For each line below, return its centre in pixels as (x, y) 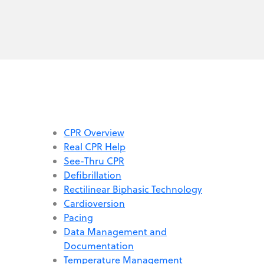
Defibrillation (93, 175)
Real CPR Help (95, 146)
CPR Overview (94, 132)
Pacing (78, 217)
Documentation (99, 245)
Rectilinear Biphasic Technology (133, 189)
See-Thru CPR (94, 161)
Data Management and (115, 231)
